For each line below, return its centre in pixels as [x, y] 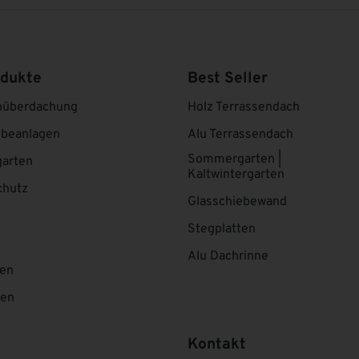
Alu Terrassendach [240, 134]
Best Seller [228, 78]
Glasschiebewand [237, 202]
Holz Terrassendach [244, 107]
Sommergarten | [234, 159]
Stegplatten [222, 229]
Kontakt [217, 344]
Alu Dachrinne [228, 256]
